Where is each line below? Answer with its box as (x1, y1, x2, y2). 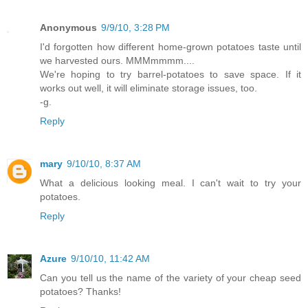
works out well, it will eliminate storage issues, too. (40, 82, 257, 93)
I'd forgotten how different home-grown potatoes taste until (40, 41, 301, 52)
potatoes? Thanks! (40, 285, 121, 297)
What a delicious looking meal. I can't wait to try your (40, 177, 301, 188)
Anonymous (40, 21, 97, 33)
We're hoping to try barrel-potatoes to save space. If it (40, 68, 301, 80)
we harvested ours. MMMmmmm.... (40, 54, 195, 66)
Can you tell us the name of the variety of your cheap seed (40, 272, 301, 283)
